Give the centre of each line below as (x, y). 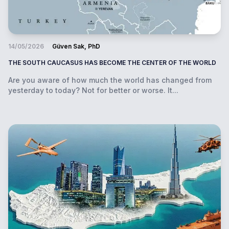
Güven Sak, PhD (76, 46)
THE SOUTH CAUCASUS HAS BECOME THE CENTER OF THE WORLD (112, 63)
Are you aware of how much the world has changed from (110, 80)
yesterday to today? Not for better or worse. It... (93, 90)
